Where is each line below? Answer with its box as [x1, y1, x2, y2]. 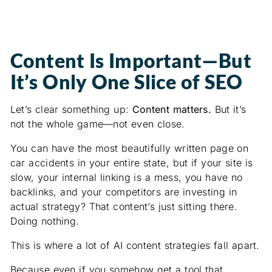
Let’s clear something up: [10, 103, 132, 116]
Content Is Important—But [10, 49, 251, 73]
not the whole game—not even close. [10, 118, 185, 131]
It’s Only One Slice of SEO [10, 70, 242, 94]
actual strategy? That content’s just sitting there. [10, 200, 238, 213]
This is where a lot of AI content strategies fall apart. [10, 239, 260, 252]
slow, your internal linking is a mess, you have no [10, 171, 243, 184]
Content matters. [132, 103, 212, 116]
